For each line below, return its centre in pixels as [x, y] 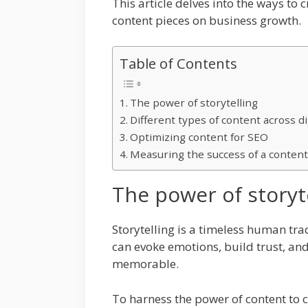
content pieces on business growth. [207, 20]
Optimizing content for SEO [199, 137]
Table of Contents [178, 64]
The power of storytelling [194, 103]
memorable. [147, 264]
